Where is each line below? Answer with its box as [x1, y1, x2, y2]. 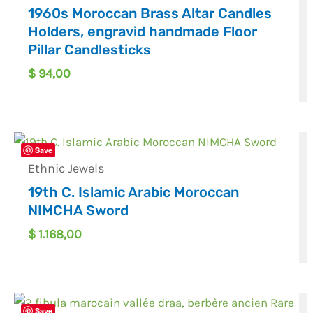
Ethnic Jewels [28, 161, 105, 177]
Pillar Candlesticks [28, 41, 152, 58]
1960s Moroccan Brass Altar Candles [28, 4, 272, 22]
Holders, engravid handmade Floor [28, 22, 258, 40]
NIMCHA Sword [28, 202, 129, 219]
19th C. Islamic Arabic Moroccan [28, 184, 240, 201]
